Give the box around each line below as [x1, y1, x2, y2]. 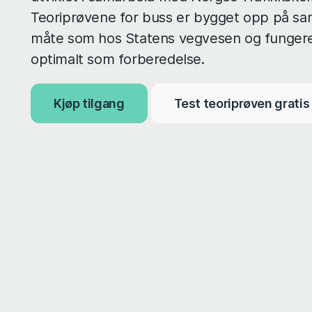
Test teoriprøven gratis [173, 95, 310, 111]
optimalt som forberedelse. [31, 50, 205, 68]
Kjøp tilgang [54, 95, 125, 111]
